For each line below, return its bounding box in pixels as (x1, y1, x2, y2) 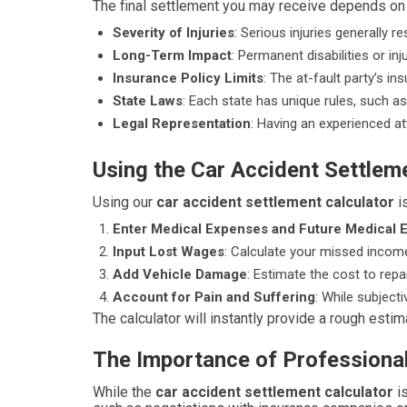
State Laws (113, 93, 183, 109)
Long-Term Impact (113, 47, 232, 64)
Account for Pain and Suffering (113, 289, 315, 305)
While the (93, 383, 155, 401)
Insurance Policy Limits (113, 70, 263, 86)
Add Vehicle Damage (113, 266, 247, 283)
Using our (93, 194, 156, 211)
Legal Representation (113, 115, 251, 132)
